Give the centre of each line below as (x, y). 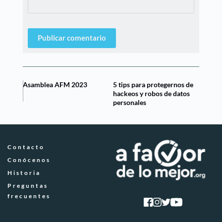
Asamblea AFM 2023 (55, 84)
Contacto (26, 147)
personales (129, 102)
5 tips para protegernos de (153, 84)
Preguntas (29, 185)
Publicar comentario (72, 38)
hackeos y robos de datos (151, 93)
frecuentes (29, 196)
